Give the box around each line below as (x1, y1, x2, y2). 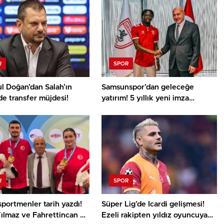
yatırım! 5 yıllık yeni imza (101, 94, 189, 102)
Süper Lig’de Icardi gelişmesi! (101, 200, 205, 208)
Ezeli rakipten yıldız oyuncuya (101, 211, 208, 219)
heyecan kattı (101, 105, 150, 113)
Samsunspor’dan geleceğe (101, 83, 194, 91)
